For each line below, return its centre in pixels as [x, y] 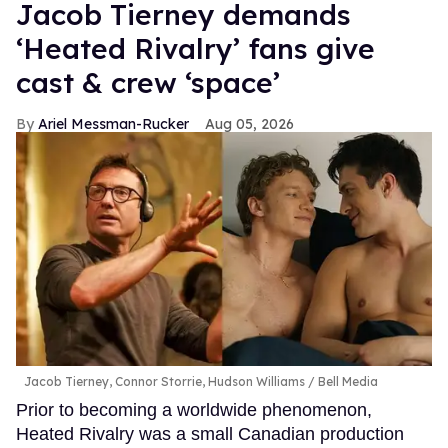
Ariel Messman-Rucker [113, 124]
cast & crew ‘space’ [148, 83]
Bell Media [346, 382]
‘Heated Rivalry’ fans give [195, 49]
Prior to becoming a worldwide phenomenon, [194, 410]
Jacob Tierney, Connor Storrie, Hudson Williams [164, 382]
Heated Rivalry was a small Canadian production [210, 434]
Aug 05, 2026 [249, 124]
